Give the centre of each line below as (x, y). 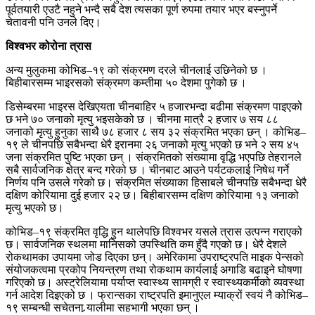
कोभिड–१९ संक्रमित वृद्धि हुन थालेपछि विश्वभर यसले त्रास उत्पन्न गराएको (154, 231)
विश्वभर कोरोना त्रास (49, 46)
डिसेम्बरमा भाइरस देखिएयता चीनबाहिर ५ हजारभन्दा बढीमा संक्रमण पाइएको (154, 106)
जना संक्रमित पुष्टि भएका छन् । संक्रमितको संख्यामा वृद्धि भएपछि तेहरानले (154, 157)
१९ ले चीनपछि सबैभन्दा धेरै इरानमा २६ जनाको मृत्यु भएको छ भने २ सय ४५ (152, 144)
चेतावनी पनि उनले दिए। (53, 22)
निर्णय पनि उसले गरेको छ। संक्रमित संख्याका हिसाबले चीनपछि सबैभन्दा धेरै (156, 182)
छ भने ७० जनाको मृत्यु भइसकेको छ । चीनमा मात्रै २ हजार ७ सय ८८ (142, 119)
